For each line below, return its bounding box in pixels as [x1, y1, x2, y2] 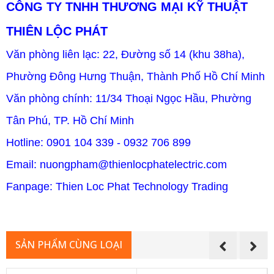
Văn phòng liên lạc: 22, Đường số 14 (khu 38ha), [6, 48, 245, 61]
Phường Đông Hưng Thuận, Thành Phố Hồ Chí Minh [6, 70, 265, 83]
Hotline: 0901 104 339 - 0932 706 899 [6, 136, 191, 149]
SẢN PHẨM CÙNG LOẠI [15, 238, 122, 251]
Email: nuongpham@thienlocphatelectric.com [6, 158, 227, 171]
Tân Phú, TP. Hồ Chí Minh [6, 114, 134, 127]
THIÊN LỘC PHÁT [6, 24, 108, 38]
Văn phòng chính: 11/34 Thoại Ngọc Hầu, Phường [6, 92, 251, 105]
